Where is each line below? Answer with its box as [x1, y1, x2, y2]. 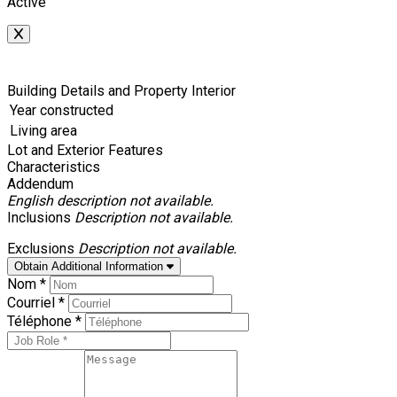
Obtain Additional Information [14, 260, 163, 273]
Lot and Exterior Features [7, 142, 163, 159]
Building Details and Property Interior [7, 82, 236, 99]
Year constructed [10, 102, 113, 119]
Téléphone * [7, 313, 85, 330]
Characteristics [7, 159, 100, 175]
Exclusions [7, 240, 74, 257]
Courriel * [7, 294, 68, 311]
